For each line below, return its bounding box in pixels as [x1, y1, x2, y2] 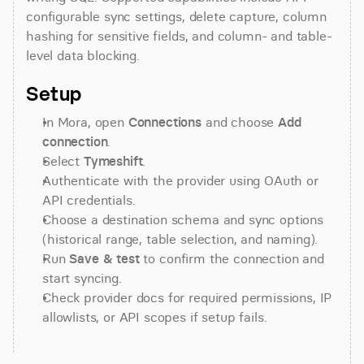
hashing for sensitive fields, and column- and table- [26, 28, 332, 44]
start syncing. [42, 270, 122, 286]
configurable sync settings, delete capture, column [26, 8, 327, 24]
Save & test [69, 250, 140, 266]
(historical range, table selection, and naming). [42, 231, 318, 247]
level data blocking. [26, 47, 140, 63]
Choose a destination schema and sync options [42, 211, 323, 227]
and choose [201, 114, 279, 130]
